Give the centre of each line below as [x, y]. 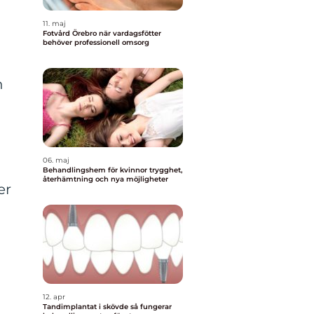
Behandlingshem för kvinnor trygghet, [96, 170]
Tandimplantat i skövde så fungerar [87, 307]
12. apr [54, 297]
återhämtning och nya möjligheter [105, 179]
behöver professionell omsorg [96, 42]
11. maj [54, 23]
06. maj [56, 160]
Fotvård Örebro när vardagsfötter [71, 33]
